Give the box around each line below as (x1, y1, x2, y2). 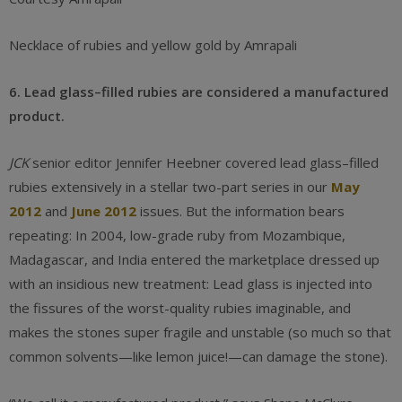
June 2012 (71, 202, 136, 220)
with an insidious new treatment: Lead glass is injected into (9, 275, 372, 293)
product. (9, 107, 65, 125)
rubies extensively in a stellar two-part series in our (9, 178, 331, 196)
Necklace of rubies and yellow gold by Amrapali (9, 36, 297, 54)
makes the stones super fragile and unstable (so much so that (9, 323, 391, 341)
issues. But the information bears (136, 202, 345, 220)
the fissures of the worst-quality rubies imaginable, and (9, 299, 351, 317)
